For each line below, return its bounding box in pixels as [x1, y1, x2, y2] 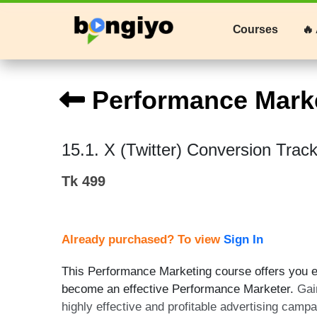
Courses [232, 23, 278, 35]
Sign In [224, 233, 263, 246]
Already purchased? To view [62, 233, 224, 246]
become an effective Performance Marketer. [62, 282, 297, 296]
